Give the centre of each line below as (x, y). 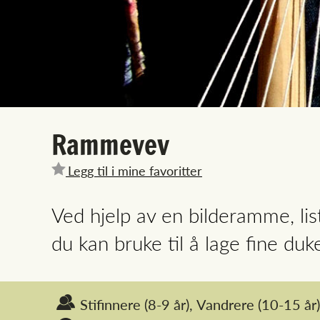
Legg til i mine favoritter (135, 171)
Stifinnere (110, 305)
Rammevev (110, 145)
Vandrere (225, 305)
